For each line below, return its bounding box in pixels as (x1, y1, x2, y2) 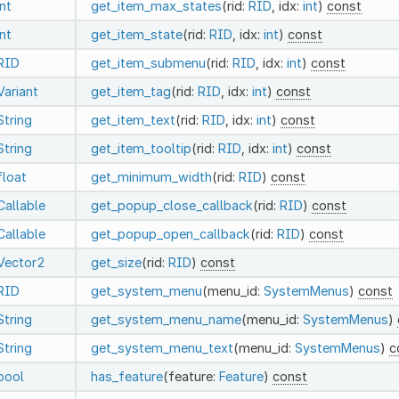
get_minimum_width (90, 168, 212, 184)
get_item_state (90, 26, 183, 42)
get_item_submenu (90, 54, 206, 70)
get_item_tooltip (90, 140, 191, 156)
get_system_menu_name (90, 311, 241, 327)
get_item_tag (90, 83, 171, 99)
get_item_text (90, 111, 175, 127)
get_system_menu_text (90, 339, 233, 355)
